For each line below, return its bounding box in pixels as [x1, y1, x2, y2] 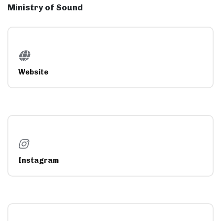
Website [18, 68, 48, 77]
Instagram [18, 156, 59, 165]
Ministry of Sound [7, 2, 83, 12]
